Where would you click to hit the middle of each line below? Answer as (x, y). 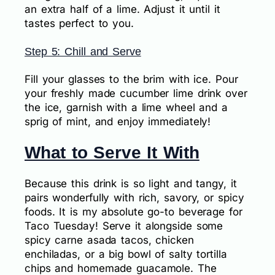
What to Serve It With (112, 153)
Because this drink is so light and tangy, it (131, 183)
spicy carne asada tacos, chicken (109, 240)
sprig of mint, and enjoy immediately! (118, 122)
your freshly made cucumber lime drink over (136, 94)
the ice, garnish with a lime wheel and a (126, 108)
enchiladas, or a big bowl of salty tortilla (126, 254)
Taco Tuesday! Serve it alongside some (124, 226)
